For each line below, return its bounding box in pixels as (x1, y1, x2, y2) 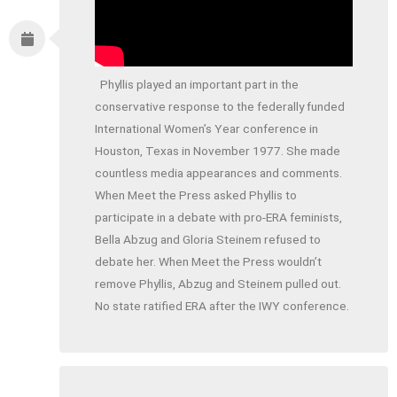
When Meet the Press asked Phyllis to (95, 188, 298, 203)
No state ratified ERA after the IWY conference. (95, 299, 350, 314)
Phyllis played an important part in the (95, 77, 300, 92)
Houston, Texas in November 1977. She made (95, 144, 341, 159)
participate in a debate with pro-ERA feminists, (95, 210, 343, 225)
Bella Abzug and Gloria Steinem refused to (95, 232, 322, 247)
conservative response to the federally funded (95, 99, 346, 114)
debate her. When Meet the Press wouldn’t (95, 254, 323, 269)
